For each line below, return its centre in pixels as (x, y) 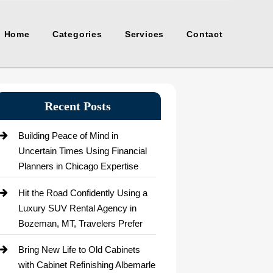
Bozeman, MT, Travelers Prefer (81, 223)
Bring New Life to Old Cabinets (80, 250)
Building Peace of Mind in (69, 136)
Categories (77, 34)
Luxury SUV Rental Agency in (78, 208)
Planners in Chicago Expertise (79, 166)
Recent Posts (78, 106)
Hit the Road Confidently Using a (83, 193)
